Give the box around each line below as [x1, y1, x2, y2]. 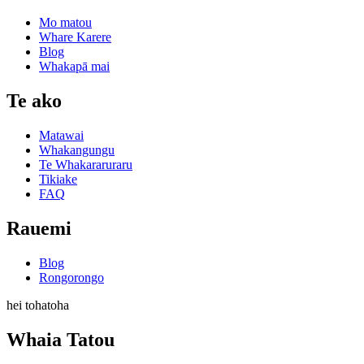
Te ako [6, 90, 62, 112]
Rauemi [6, 218, 71, 240]
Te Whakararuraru [39, 158, 132, 172]
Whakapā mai [39, 59, 110, 74]
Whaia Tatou [6, 328, 115, 350]
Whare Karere [39, 30, 111, 45]
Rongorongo [39, 271, 104, 284]
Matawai [39, 128, 84, 143]
